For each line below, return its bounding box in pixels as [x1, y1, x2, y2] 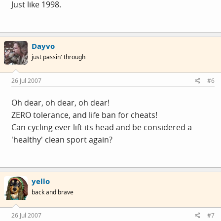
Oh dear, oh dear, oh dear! [11, 97, 110, 108]
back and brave [32, 187, 74, 196]
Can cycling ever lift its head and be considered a [11, 121, 192, 133]
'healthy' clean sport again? [11, 134, 112, 145]
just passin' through [32, 53, 85, 62]
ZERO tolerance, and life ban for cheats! [11, 109, 157, 120]
